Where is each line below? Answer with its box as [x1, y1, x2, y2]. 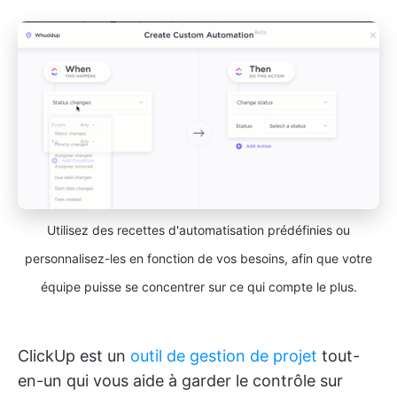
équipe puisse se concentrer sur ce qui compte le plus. [40, 278, 357, 294]
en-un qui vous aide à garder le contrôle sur [18, 370, 343, 390]
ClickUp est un [18, 346, 130, 365]
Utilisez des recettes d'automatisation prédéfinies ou [47, 222, 350, 237]
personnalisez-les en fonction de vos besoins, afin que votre [25, 250, 372, 266]
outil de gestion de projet [130, 346, 317, 365]
